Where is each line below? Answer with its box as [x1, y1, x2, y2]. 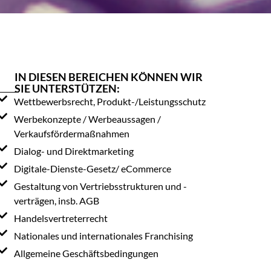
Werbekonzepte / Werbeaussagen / [14, 113, 162, 125]
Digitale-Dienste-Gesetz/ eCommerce [14, 162, 172, 174]
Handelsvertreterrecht [14, 212, 108, 224]
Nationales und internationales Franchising [14, 229, 194, 241]
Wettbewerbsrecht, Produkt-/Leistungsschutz [14, 95, 206, 107]
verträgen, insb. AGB [14, 194, 100, 206]
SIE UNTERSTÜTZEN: [15, 82, 120, 95]
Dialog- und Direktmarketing [14, 145, 134, 157]
